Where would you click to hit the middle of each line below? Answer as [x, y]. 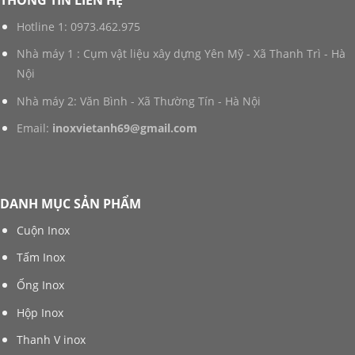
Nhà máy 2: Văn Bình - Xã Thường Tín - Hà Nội [138, 101]
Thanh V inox [51, 340]
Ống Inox [40, 285]
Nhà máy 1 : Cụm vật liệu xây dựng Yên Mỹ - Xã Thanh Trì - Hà [181, 54]
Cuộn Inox [43, 230]
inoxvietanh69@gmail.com [124, 128]
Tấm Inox [40, 258]
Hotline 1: [43, 26]
